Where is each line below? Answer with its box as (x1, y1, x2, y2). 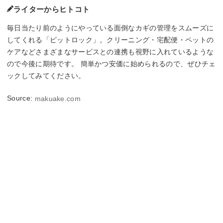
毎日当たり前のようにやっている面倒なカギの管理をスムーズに (7, 24, 214, 32)
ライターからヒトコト (13, 5, 90, 14)
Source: (7, 94, 35, 103)
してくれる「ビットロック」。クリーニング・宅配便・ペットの (7, 36, 214, 44)
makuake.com (34, 95, 81, 103)
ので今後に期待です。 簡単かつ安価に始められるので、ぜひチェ (7, 60, 216, 68)
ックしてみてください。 (7, 72, 86, 80)
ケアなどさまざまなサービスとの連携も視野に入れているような (7, 48, 214, 56)
